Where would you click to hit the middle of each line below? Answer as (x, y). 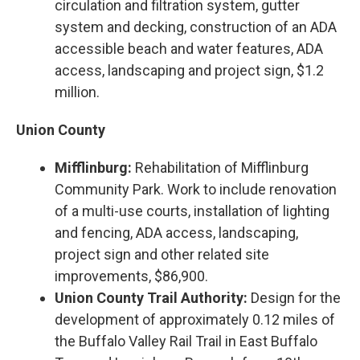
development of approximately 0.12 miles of (195, 319)
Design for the (294, 297)
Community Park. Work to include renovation (196, 189)
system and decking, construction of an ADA (196, 27)
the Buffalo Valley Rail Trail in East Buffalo (186, 341)
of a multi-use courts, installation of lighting (192, 211)
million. (77, 92)
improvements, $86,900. (131, 276)
